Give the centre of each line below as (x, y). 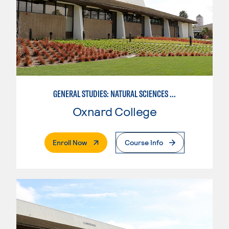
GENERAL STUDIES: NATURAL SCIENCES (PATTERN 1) (173, 94)
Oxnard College (114, 111)
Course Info (144, 143)
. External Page (110, 142)
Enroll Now (70, 143)
